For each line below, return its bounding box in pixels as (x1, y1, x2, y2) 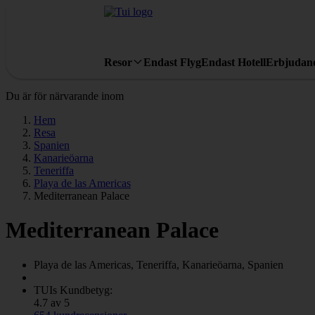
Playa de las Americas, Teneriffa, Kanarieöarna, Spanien (34, 258, 283, 271)
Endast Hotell (201, 56, 266, 68)
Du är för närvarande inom (6, 90, 124, 102)
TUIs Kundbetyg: (34, 283, 112, 296)
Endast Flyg (143, 56, 201, 68)
